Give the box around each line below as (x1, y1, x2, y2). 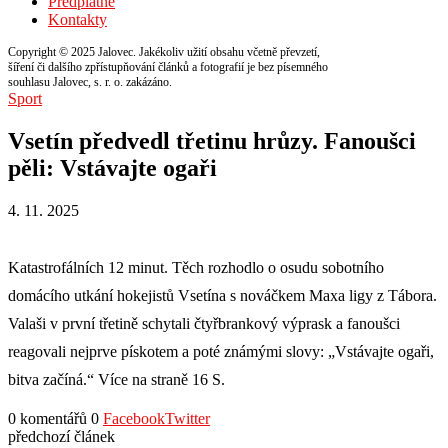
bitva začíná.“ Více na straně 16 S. (8, 370, 225, 388)
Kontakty (48, 11, 107, 28)
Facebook (103, 409, 165, 427)
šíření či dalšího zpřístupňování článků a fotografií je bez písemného (8, 60, 328, 74)
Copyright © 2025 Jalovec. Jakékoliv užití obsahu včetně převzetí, (8, 45, 320, 59)
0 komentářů (8, 409, 87, 427)
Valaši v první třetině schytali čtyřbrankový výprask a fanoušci (8, 314, 400, 332)
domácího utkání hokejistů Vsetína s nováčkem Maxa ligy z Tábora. (8, 286, 437, 304)
